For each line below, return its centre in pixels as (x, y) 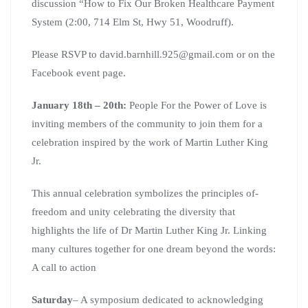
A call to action (64, 267)
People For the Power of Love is (198, 105)
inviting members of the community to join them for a (147, 123)
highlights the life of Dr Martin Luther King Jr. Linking (149, 230)
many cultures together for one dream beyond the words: (154, 249)
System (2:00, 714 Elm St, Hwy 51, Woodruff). (133, 22)
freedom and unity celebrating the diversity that (133, 211)
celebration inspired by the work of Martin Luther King (150, 142)
